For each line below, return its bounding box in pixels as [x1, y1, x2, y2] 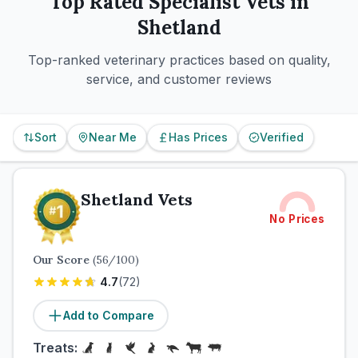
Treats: [33, 340, 78, 356]
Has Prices [169, 130, 228, 144]
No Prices [269, 212, 325, 226]
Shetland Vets [81, 189, 193, 209]
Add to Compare [63, 308, 154, 322]
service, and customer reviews [86, 71, 272, 87]
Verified [260, 130, 304, 144]
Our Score [33, 253, 93, 267]
